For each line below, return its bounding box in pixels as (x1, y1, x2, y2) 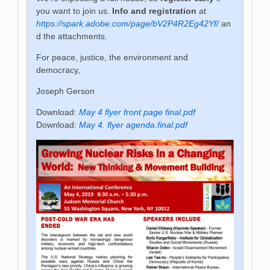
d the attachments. (36, 31, 108, 41)
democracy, (36, 64, 81, 75)
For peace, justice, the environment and (36, 52, 189, 62)
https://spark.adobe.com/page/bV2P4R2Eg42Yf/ (36, 18, 219, 28)
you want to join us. (36, 5, 113, 16)
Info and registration (112, 5, 199, 16)
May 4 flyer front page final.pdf (79, 107, 196, 117)
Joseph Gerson (36, 86, 95, 96)
